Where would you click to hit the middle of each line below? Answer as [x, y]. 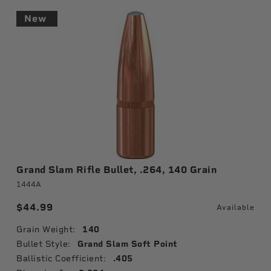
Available [236, 207]
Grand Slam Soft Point [128, 244]
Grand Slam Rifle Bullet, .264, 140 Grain [116, 170]
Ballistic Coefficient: [61, 258]
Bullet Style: [44, 244]
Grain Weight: [46, 229]
